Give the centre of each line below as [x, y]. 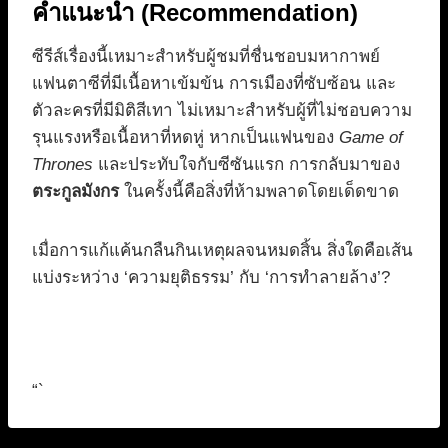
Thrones [62, 165]
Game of [371, 138]
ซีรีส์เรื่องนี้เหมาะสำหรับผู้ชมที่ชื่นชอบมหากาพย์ [206, 57]
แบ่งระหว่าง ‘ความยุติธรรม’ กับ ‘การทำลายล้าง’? [211, 278]
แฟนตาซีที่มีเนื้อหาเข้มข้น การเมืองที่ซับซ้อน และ [214, 84]
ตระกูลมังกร [75, 192]
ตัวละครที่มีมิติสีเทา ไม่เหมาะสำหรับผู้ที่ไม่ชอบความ [222, 111]
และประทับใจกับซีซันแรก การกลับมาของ [246, 165]
